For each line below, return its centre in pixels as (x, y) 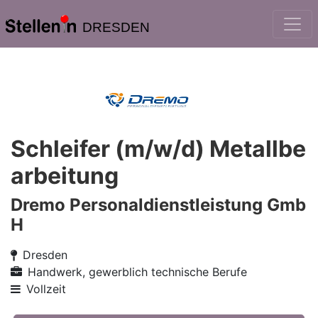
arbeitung (65, 176)
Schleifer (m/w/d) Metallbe (158, 149)
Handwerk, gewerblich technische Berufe (137, 272)
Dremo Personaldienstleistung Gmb (158, 205)
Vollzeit (46, 289)
